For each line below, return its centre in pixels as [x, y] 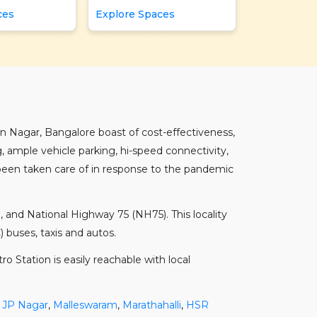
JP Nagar [25, 305]
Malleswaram [85, 305]
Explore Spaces [135, 14]
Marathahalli [152, 305]
